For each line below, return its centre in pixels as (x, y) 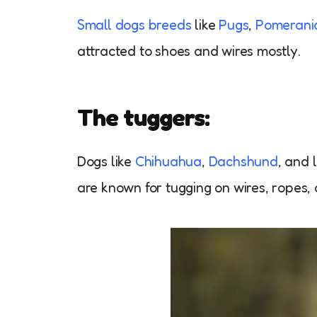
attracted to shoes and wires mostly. (189, 51)
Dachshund (243, 161)
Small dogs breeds (134, 24)
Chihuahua (168, 161)
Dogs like (106, 161)
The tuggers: (143, 117)
